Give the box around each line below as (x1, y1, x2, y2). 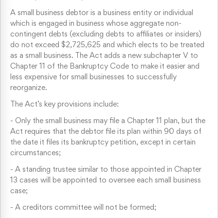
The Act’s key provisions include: (10, 101, 119, 108)
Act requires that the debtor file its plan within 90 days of (10, 128, 201, 135)
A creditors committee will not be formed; (15, 204, 156, 211)
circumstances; (10, 149, 61, 157)
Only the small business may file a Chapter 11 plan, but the (15, 117, 205, 125)
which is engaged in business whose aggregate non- (10, 20, 182, 27)
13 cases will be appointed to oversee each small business (10, 177, 201, 184)
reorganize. (10, 84, 47, 91)
